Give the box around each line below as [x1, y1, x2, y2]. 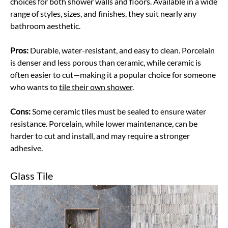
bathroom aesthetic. [10, 21, 80, 31]
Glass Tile [10, 169, 53, 182]
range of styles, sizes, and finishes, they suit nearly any [10, 9, 196, 18]
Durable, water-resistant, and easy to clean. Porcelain [28, 45, 215, 55]
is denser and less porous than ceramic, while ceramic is [10, 58, 201, 67]
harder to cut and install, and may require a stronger [10, 131, 190, 140]
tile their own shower [59, 82, 132, 92]
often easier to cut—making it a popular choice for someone [10, 70, 216, 79]
